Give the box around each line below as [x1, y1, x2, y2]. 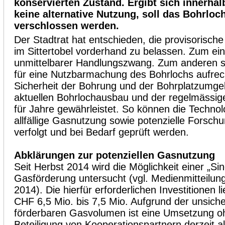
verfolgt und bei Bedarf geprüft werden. [14, 127, 189, 138]
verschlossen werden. [14, 20, 119, 31]
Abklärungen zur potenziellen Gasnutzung [14, 150, 215, 161]
